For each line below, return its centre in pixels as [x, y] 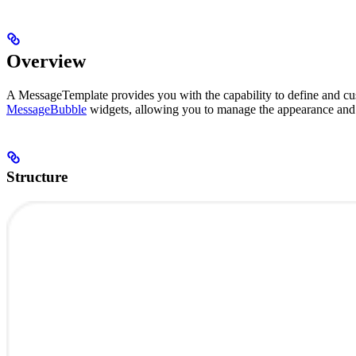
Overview [46, 61]
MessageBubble [46, 109]
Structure [37, 176]
